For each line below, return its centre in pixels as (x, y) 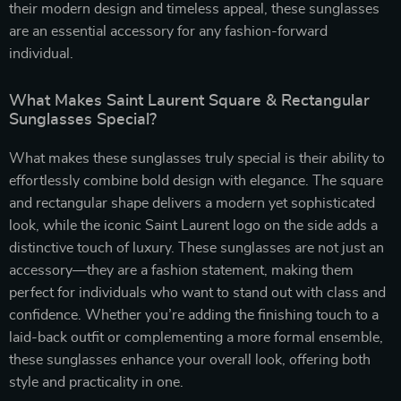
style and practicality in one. (96, 382)
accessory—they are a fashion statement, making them (181, 270)
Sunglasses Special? (83, 119)
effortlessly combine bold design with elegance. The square (196, 180)
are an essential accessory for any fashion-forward (168, 31)
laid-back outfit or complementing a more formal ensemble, (196, 337)
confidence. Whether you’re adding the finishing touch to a (194, 315)
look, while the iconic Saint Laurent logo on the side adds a (193, 225)
